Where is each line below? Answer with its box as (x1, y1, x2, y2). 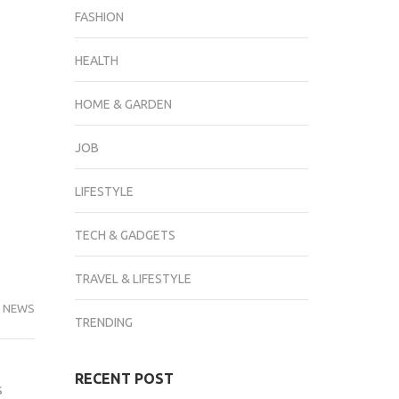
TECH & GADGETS (74, 228, 175, 242)
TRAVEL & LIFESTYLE (74, 272, 191, 286)
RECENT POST (74, 370, 174, 387)
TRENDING (74, 315, 133, 330)
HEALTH (74, 53, 118, 68)
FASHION (74, 10, 124, 24)
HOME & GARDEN (74, 97, 172, 111)
